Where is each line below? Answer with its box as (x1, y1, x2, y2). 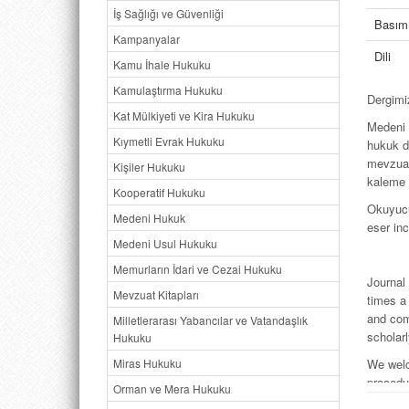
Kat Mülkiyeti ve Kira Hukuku (113, 108, 255, 123)
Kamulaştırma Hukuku (113, 82, 223, 98)
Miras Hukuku (113, 355, 182, 371)
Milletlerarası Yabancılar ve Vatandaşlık (113, 312, 308, 328)
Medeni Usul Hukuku (113, 236, 217, 251)
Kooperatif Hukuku (113, 184, 205, 200)
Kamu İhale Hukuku (113, 57, 211, 72)
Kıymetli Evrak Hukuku (113, 133, 225, 149)
